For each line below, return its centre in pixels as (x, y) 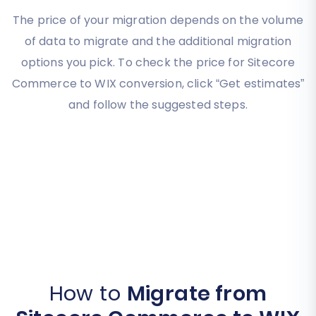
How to (88, 294)
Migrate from (197, 294)
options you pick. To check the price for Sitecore (158, 63)
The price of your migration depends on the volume (158, 20)
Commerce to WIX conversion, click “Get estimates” (158, 84)
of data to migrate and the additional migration (158, 42)
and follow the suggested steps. (158, 105)
